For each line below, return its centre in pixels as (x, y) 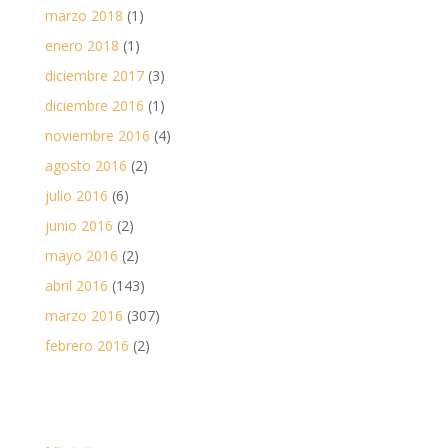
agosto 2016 (85, 165)
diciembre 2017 (94, 75)
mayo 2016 (81, 255)
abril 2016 (76, 285)
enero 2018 (81, 45)
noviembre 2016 (97, 135)
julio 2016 (76, 195)
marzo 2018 (83, 15)
